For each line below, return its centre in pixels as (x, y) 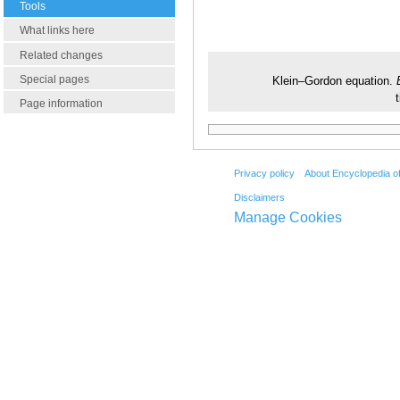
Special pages (54, 79)
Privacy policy (264, 173)
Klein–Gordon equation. (334, 81)
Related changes (61, 55)
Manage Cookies (287, 218)
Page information (61, 103)
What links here (57, 31)
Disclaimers (259, 198)
